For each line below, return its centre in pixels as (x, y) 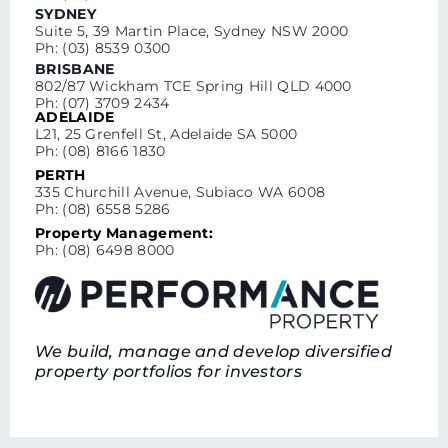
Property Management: (124, 233)
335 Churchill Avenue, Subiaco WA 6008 (180, 192)
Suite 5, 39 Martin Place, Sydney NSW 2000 (192, 31)
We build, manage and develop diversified (213, 352)
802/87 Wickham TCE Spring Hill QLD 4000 (193, 86)
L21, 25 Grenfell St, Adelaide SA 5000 (166, 134)
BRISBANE (75, 69)
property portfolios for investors (168, 372)
